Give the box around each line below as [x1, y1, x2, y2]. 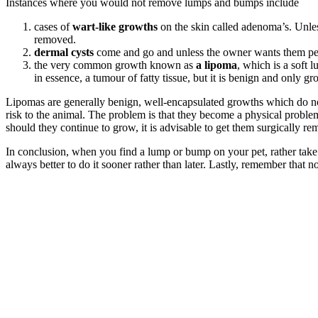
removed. [34, 33, 76, 45]
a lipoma [196, 58, 237, 71]
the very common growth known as [34, 58, 196, 71]
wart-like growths [72, 20, 158, 33]
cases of [34, 20, 72, 33]
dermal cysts [34, 45, 94, 58]
